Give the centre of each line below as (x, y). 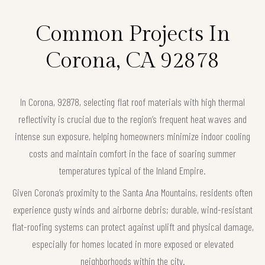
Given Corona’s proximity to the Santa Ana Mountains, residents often (132, 193)
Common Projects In (132, 35)
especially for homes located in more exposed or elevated (132, 244)
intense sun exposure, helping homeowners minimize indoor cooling (132, 136)
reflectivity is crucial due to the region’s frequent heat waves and (132, 119)
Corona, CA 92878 (132, 61)
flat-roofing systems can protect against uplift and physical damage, (132, 227)
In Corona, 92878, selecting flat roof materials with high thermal (132, 102)
